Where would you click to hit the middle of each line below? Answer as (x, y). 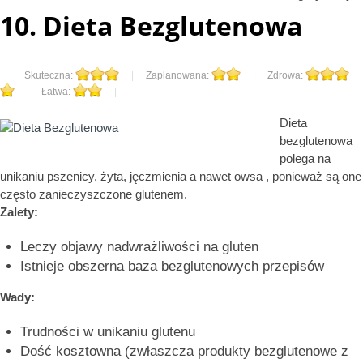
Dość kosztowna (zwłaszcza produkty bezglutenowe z (184, 352)
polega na (305, 159)
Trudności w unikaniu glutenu (108, 332)
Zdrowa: (286, 76)
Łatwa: (57, 92)
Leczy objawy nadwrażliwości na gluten (139, 247)
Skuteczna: (50, 76)
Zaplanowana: (179, 76)
